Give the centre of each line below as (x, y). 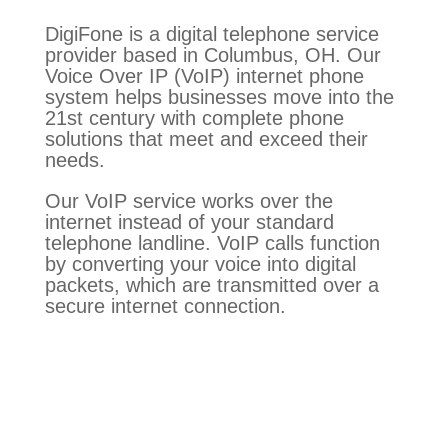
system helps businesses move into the (219, 97)
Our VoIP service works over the (188, 201)
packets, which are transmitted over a (211, 285)
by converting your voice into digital (200, 264)
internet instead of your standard (189, 222)
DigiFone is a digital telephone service (211, 34)
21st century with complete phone (194, 118)
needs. (74, 160)
